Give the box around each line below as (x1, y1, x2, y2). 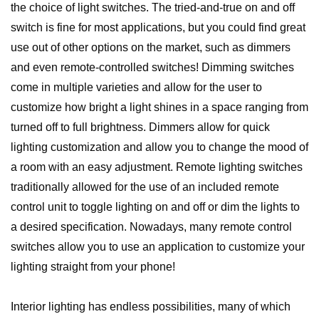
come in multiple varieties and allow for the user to (11, 81, 262, 93)
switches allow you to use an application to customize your (11, 241, 305, 253)
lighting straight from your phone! (11, 261, 175, 273)
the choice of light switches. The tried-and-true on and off (11, 1, 295, 14)
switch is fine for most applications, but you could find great (11, 21, 305, 33)
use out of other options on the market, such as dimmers (11, 41, 291, 53)
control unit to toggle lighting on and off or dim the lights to (11, 201, 300, 213)
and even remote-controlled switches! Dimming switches (11, 61, 294, 73)
